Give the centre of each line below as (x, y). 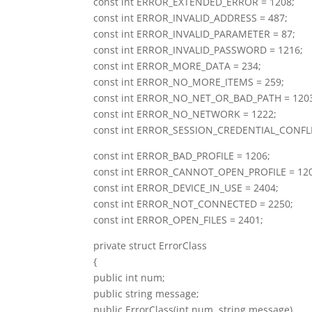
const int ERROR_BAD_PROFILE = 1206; (182, 155)
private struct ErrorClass (150, 245)
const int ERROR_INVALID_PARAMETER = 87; (195, 33)
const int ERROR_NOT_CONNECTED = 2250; (194, 203)
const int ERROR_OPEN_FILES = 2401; (179, 219)
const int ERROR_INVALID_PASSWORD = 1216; (198, 49)
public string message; (147, 293)
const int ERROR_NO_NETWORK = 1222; (185, 114)
